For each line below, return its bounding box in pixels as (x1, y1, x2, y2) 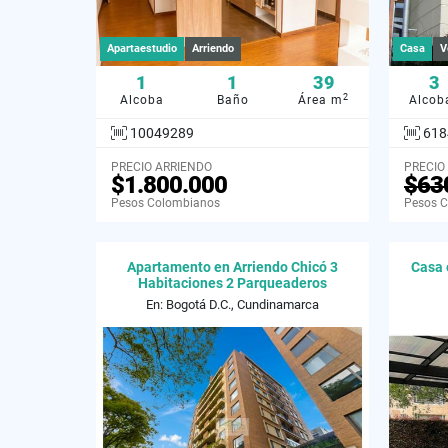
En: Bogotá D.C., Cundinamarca (146, 296, 319, 312)
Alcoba (119, 93, 164, 107)
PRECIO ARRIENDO (111, 159, 212, 174)
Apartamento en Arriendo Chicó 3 (127, 258, 338, 275)
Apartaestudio (107, 42, 177, 55)
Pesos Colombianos (111, 195, 220, 210)
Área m (298, 93, 343, 107)
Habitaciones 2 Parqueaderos (138, 274, 327, 291)
